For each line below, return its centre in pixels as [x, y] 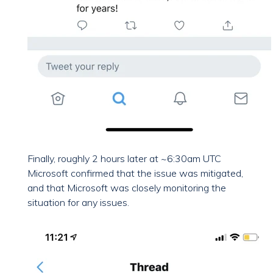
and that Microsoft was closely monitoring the [127, 188]
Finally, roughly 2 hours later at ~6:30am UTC [124, 159]
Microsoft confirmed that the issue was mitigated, [135, 173]
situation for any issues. [78, 203]
